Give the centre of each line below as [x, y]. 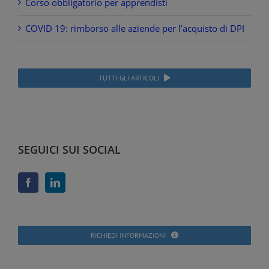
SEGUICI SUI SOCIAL [69, 149]
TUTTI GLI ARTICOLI [128, 77]
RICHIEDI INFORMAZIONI [128, 235]
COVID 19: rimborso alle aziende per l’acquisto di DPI [135, 28]
